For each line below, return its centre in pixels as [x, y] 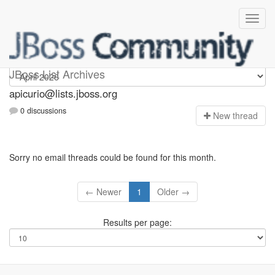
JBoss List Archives [57, 74]
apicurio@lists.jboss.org [63, 93]
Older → [173, 192]
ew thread [238, 116]
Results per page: [137, 223]
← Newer [103, 192]
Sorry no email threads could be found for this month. [113, 157]
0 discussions [42, 111]
